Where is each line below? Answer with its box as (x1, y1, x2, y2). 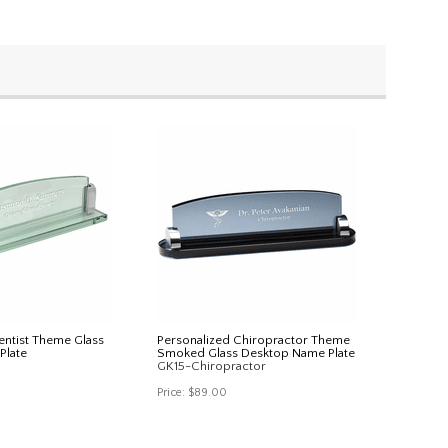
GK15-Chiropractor (157, 358, 266, 373)
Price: (157, 385, 188, 399)
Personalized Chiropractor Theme (157, 332, 350, 347)
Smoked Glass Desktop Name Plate (157, 345, 355, 360)
